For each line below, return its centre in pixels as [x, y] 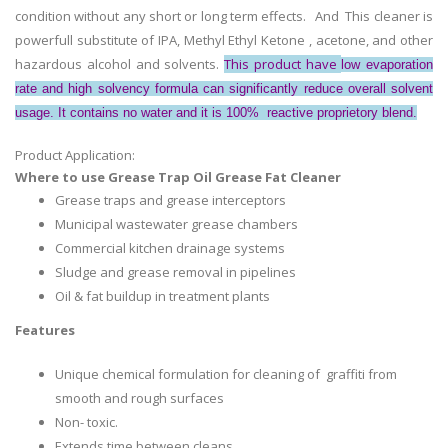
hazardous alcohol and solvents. [119, 64]
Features [45, 330]
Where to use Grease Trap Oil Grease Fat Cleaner [178, 177]
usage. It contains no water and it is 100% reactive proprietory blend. [216, 113]
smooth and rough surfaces [139, 398]
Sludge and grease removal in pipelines [175, 272]
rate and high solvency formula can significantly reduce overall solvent [224, 89]
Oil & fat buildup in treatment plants [162, 296]
